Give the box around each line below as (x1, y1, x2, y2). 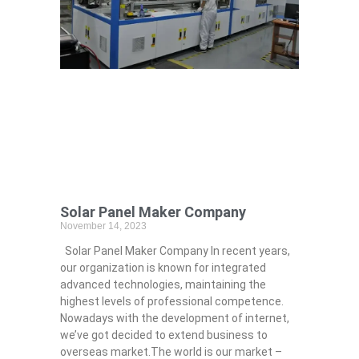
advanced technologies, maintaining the (59, 278, 266, 292)
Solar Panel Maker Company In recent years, (59, 244, 290, 258)
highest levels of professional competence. (59, 295, 284, 309)
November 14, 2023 (59, 220, 147, 232)
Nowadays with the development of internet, (59, 312, 289, 325)
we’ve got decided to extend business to (59, 329, 268, 342)
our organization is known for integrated (59, 261, 266, 275)
